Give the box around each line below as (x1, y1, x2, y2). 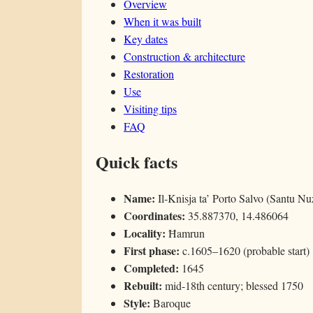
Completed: (124, 260, 179, 277)
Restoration (124, 66, 174, 82)
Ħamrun (166, 226, 205, 241)
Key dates (124, 31, 168, 47)
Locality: (124, 225, 166, 242)
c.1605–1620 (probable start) (180, 243, 310, 259)
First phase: (124, 242, 180, 259)
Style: (124, 295, 150, 312)
